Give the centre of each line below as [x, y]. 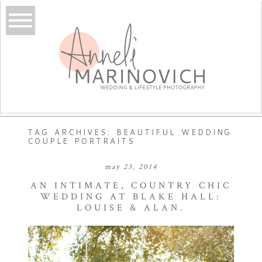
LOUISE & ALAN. [131, 208]
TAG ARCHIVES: [72, 132]
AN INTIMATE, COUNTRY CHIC [131, 185]
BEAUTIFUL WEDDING [174, 132]
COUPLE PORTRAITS [81, 141]
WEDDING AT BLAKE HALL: [131, 196]
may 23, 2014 [131, 167]
